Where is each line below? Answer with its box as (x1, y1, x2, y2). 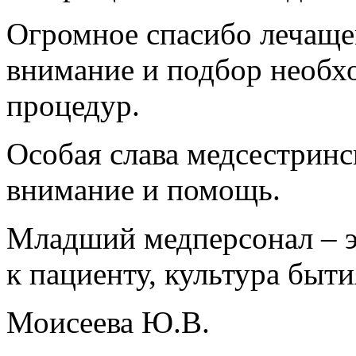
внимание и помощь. (6, 172, 281, 207)
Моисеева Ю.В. (6, 305, 210, 340)
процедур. (6, 88, 140, 123)
